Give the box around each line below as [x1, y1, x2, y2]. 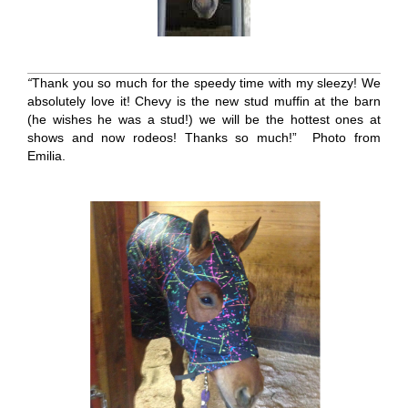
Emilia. [26, 148, 66, 163]
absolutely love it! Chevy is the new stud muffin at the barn [26, 93, 382, 108]
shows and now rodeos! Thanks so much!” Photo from [26, 129, 382, 145]
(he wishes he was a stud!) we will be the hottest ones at [26, 111, 382, 127]
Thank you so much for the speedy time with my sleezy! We [31, 75, 382, 90]
